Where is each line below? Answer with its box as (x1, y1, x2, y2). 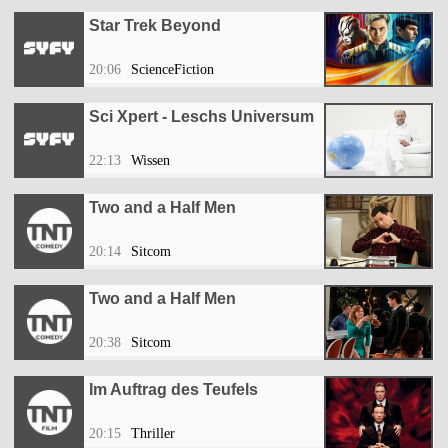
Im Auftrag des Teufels (89, 381, 258, 399)
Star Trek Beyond (89, 17, 221, 35)
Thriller (131, 426, 175, 442)
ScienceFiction (131, 62, 214, 78)
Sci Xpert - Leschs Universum (89, 108, 314, 126)
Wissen (131, 153, 170, 169)
